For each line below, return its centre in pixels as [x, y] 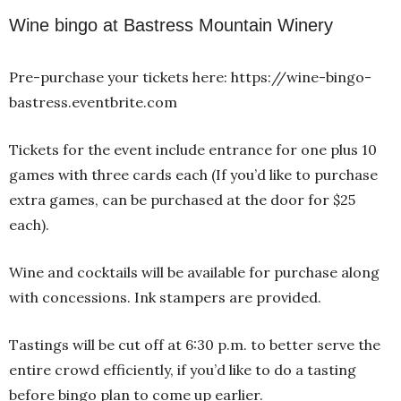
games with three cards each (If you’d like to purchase [193, 174]
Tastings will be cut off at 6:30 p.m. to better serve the [195, 344]
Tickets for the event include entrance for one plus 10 [193, 149]
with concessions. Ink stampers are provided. [165, 297]
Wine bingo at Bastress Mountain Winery [171, 25]
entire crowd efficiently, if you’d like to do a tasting [183, 369]
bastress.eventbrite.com [93, 102]
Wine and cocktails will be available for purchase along [194, 272]
